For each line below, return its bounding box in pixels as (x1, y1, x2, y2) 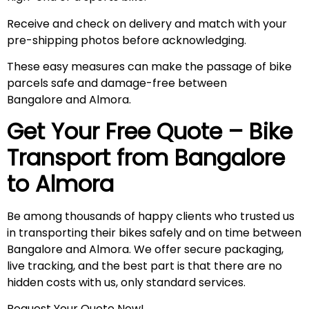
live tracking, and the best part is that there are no (7, 257, 282, 274)
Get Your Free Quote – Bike (7, 115, 292, 147)
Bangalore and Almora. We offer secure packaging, (7, 241, 283, 257)
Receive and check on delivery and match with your (7, 15, 287, 32)
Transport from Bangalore (7, 141, 285, 173)
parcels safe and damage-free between (7, 75, 227, 92)
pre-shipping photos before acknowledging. (7, 32, 246, 48)
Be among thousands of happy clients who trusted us (7, 208, 295, 224)
